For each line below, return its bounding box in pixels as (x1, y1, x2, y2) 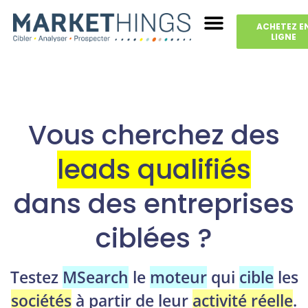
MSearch (62, 266, 129, 289)
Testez (10, 266, 63, 289)
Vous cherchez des (28, 116, 280, 154)
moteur (149, 266, 207, 289)
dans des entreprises (14, 185, 294, 223)
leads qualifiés (57, 151, 251, 188)
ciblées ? (96, 219, 212, 257)
